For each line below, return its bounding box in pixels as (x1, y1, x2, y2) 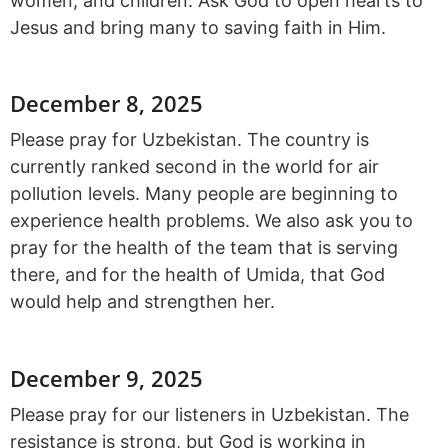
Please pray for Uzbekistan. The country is (10, 129, 369, 151)
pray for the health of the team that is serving (10, 237, 398, 259)
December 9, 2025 (10, 362, 203, 393)
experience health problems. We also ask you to (10, 210, 413, 232)
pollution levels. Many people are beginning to (10, 183, 398, 205)
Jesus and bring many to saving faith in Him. (10, 17, 386, 39)
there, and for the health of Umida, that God (10, 264, 385, 286)
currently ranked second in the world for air (10, 156, 379, 178)
